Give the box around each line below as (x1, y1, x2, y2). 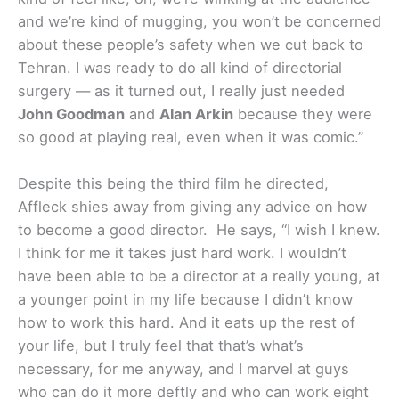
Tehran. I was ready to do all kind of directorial (18, 59, 342, 77)
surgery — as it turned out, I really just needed (18, 82, 345, 101)
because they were (233, 105, 372, 124)
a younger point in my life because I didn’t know (18, 290, 353, 309)
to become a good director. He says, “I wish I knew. (18, 221, 380, 240)
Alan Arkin (159, 105, 233, 124)
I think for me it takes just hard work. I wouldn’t (18, 244, 346, 263)
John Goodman (18, 105, 125, 124)
